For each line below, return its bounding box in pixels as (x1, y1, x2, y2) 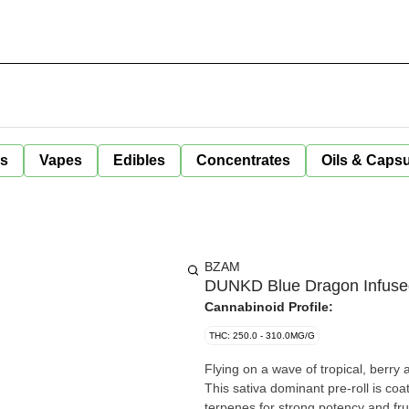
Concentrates (196, 152, 290, 168)
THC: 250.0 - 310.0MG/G (209, 330, 315, 341)
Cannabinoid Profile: (204, 299, 333, 314)
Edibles (113, 152, 165, 168)
